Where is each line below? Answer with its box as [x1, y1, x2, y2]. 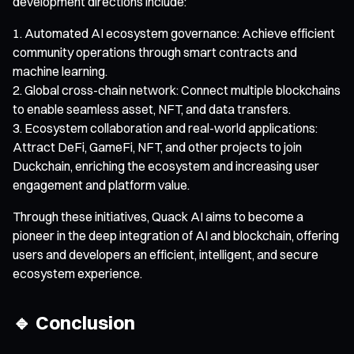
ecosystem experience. [13, 265, 142, 281]
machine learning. [13, 62, 107, 79]
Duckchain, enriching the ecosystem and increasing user [13, 157, 319, 174]
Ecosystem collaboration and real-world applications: [24, 119, 318, 136]
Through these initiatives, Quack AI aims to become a [13, 208, 303, 224]
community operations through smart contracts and [13, 43, 297, 60]
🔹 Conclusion [13, 310, 135, 334]
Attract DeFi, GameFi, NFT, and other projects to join [13, 138, 302, 155]
